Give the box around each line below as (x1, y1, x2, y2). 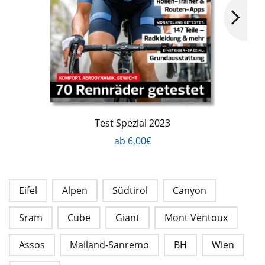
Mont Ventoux (164, 211, 228, 224)
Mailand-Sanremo (70, 238, 149, 251)
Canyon (173, 184, 206, 197)
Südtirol (112, 184, 148, 197)
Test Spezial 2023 (95, 117, 170, 130)
